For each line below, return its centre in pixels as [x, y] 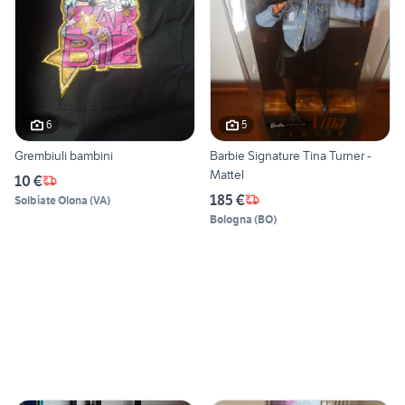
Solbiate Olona [51, 200]
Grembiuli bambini [64, 155]
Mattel [227, 174]
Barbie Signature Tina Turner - [291, 155]
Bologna [231, 219]
